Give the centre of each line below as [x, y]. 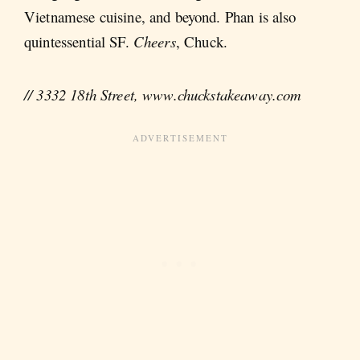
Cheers [154, 42]
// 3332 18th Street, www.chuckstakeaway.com [163, 94]
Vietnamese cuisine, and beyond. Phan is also [160, 17]
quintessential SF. [79, 42]
